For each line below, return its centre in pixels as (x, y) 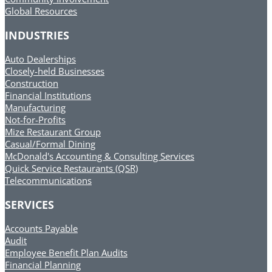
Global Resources (41, 11)
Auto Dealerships (40, 59)
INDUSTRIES (37, 35)
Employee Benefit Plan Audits (66, 253)
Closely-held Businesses (55, 71)
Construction (32, 83)
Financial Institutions (48, 96)
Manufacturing (35, 108)
